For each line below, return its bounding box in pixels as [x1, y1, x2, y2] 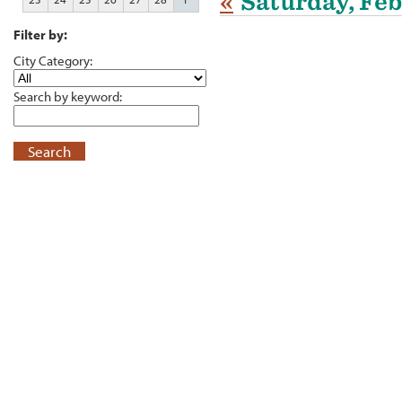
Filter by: [13, 25, 67, 44]
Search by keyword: [13, 87, 122, 106]
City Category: [13, 51, 92, 70]
